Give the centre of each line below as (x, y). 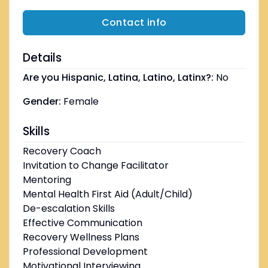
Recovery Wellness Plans (81, 237)
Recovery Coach (62, 151)
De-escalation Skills (68, 209)
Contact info (134, 23)
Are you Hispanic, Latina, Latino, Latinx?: (118, 78)
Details (42, 58)
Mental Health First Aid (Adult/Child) (107, 194)
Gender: (42, 102)
